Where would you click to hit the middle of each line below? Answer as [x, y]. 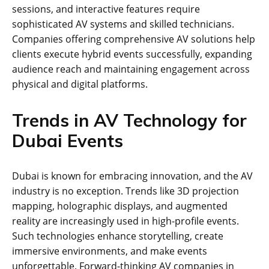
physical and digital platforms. [80, 84]
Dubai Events [68, 140]
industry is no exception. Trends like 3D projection [125, 191]
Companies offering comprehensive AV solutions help [134, 39]
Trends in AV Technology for [129, 120]
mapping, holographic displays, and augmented [120, 206]
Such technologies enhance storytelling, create [118, 236]
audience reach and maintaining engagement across [131, 69]
